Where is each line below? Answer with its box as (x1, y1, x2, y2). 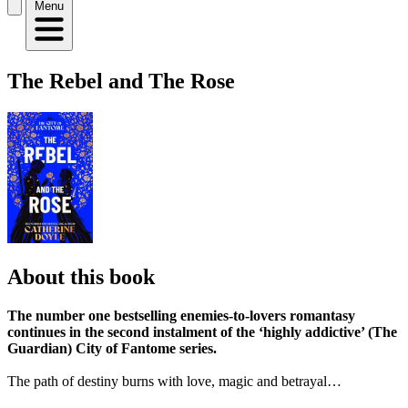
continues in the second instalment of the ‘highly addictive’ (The (7, 323, 397, 340)
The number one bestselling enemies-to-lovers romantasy (7, 307, 355, 323)
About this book (7, 264, 155, 289)
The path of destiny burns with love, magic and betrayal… (7, 372, 342, 389)
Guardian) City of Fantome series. (7, 340, 217, 356)
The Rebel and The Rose (7, 68, 235, 93)
